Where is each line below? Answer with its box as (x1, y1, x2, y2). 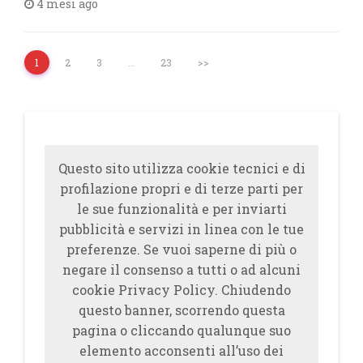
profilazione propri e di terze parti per (60, 180, 303, 197)
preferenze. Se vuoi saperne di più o (66, 241, 297, 258)
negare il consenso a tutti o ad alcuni (62, 261, 301, 278)
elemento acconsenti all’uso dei (79, 342, 284, 359)
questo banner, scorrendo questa (78, 301, 285, 318)
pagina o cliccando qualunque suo (72, 322, 291, 339)
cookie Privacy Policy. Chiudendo (72, 281, 291, 298)
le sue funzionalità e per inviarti (76, 200, 287, 217)
